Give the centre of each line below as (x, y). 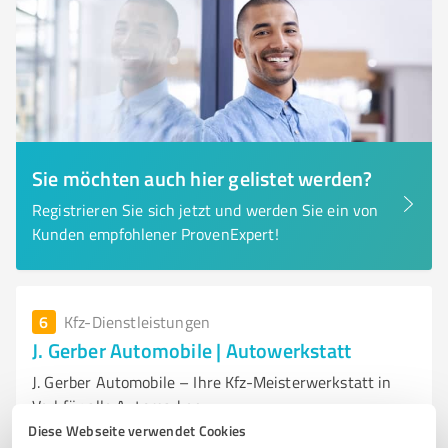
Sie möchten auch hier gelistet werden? (202, 178)
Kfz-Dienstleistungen (137, 322)
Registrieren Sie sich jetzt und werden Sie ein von (205, 210)
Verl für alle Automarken (117, 406)
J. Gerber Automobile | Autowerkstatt (192, 350)
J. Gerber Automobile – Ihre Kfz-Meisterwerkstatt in (212, 382)
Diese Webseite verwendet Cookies (137, 430)
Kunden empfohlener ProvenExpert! (155, 234)
